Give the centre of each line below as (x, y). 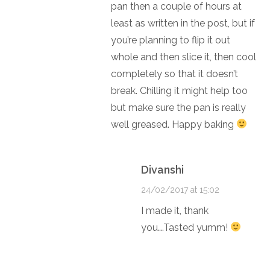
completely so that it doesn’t (174, 74)
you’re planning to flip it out (170, 40)
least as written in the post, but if (183, 23)
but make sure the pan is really (178, 107)
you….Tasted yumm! (185, 227)
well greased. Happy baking (173, 124)
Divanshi (162, 169)
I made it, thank (174, 210)
